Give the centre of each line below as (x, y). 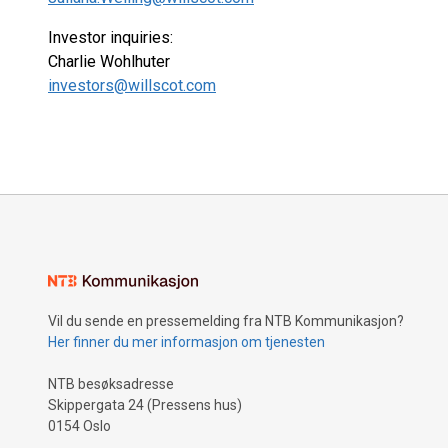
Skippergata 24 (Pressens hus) (145, 405)
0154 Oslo (79, 426)
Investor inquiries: (110, 37)
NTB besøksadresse (111, 384)
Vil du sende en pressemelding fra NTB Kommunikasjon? (226, 321)
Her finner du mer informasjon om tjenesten (186, 342)
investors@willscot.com (132, 85)
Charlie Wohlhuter (109, 61)
